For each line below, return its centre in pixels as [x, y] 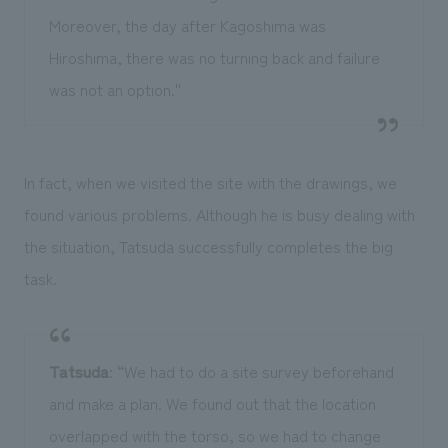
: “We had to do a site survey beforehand [251, 371]
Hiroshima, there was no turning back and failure [214, 57]
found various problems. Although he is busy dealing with [219, 214]
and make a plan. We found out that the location [212, 403]
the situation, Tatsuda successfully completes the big [208, 246]
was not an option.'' [114, 89]
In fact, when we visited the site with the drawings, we [210, 182]
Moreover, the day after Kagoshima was [187, 25]
